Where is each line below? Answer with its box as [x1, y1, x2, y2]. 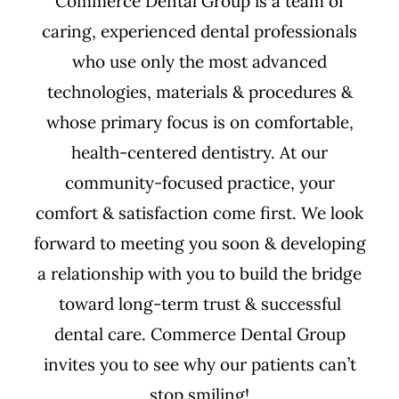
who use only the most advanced [72, 51, 327, 72]
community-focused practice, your [64, 172, 335, 193]
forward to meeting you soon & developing [33, 232, 366, 254]
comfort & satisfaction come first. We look [36, 202, 363, 224]
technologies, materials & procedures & [46, 81, 353, 102]
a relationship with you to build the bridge [37, 263, 362, 284]
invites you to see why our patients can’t [43, 354, 356, 375]
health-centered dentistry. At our [71, 142, 328, 163]
